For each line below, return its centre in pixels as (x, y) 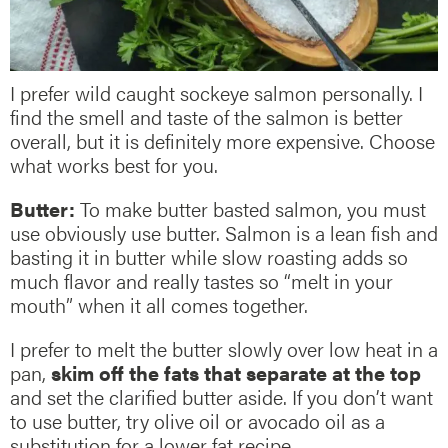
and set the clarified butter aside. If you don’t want (221, 396)
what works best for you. (114, 164)
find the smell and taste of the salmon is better (206, 116)
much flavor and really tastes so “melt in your (201, 280)
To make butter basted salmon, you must (253, 208)
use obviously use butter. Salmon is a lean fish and (224, 232)
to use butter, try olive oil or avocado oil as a (197, 420)
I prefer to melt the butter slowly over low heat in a (224, 348)
